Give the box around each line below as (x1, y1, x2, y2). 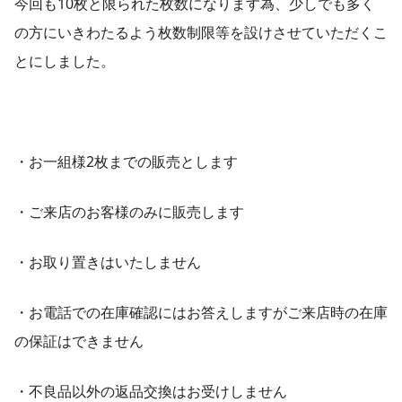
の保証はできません (14, 331, 144, 351)
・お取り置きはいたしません (14, 252, 201, 272)
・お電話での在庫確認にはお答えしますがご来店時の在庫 (14, 302, 388, 322)
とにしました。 (14, 51, 115, 71)
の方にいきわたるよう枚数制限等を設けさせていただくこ (14, 22, 388, 42)
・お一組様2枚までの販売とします (14, 152, 238, 171)
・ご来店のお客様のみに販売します (14, 202, 244, 222)
